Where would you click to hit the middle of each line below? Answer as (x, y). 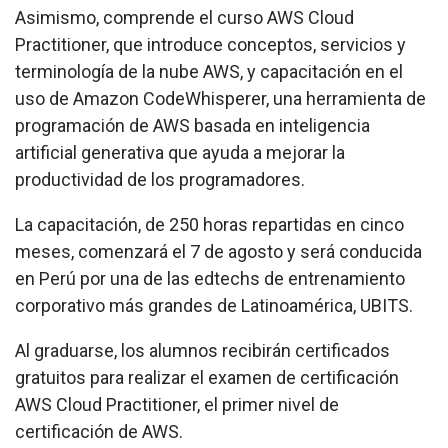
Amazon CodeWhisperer (169, 99)
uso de (44, 99)
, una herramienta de (346, 99)
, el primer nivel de (268, 405)
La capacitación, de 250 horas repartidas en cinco (209, 225)
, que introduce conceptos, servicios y (256, 45)
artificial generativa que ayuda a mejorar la (180, 153)
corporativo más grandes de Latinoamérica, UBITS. (214, 306)
